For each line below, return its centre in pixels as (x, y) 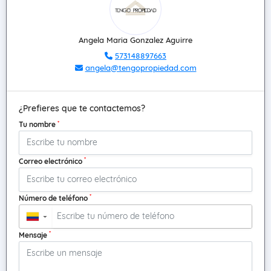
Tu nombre (38, 124)
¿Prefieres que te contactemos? (82, 108)
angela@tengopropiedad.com (141, 68)
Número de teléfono (54, 198)
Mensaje (34, 235)
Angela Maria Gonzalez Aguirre (135, 40)
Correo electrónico (51, 161)
